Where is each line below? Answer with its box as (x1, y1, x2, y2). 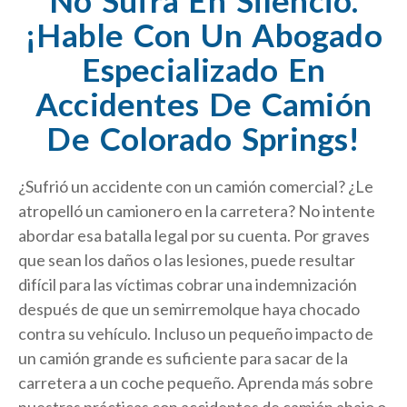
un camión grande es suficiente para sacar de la (18, 347, 348, 368)
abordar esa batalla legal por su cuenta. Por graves (18, 224, 370, 245)
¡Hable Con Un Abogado (25, 15, 382, 54)
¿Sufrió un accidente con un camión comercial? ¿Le (18, 175, 373, 196)
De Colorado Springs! (46, 118, 361, 157)
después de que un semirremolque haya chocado (18, 298, 360, 319)
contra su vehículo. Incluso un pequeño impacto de (18, 323, 373, 343)
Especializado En (81, 49, 326, 88)
